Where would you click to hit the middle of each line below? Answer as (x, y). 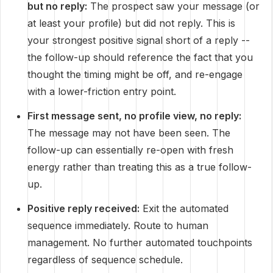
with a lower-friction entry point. (102, 91)
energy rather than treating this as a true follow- (140, 167)
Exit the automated (184, 208)
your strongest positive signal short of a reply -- (139, 40)
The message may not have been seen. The (129, 133)
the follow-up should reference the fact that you (140, 57)
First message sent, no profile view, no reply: (134, 116)
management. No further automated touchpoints (140, 243)
